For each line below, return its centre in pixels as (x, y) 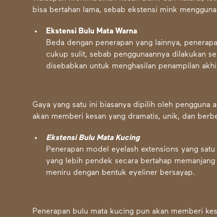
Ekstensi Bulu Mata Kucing (93, 138)
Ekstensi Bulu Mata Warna (92, 32)
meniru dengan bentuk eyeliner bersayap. (121, 173)
